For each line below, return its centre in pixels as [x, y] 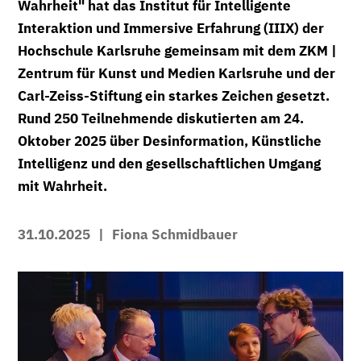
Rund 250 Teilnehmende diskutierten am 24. [161, 118]
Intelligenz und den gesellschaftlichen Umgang [169, 164]
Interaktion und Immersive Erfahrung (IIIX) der [171, 28]
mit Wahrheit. [62, 186]
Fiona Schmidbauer [175, 234]
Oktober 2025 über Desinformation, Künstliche [170, 141]
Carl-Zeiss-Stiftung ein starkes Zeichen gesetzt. [174, 96]
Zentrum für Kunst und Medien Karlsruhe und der [176, 73]
